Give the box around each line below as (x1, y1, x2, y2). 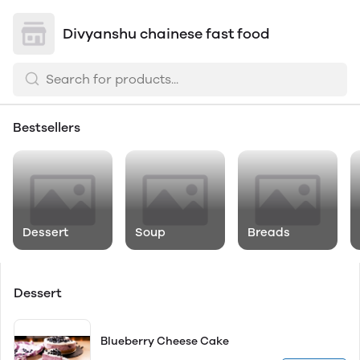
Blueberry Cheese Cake (100, 334, 229, 348)
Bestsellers (13, 120, 80, 135)
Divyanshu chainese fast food (63, 25, 270, 43)
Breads (247, 225, 290, 239)
